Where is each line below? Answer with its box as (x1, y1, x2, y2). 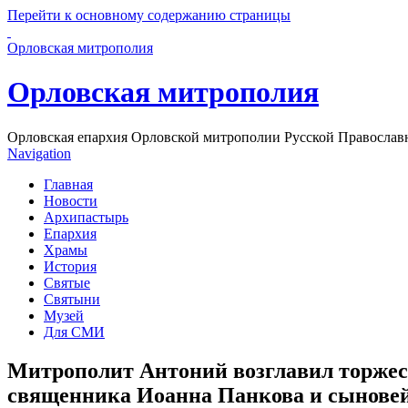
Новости (44, 192, 97, 209)
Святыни (44, 291, 100, 307)
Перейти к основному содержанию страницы (7, 7, 291, 23)
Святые (44, 274, 90, 291)
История (44, 258, 97, 274)
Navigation (7, 145, 71, 161)
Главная (44, 176, 93, 192)
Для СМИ (44, 323, 105, 340)
